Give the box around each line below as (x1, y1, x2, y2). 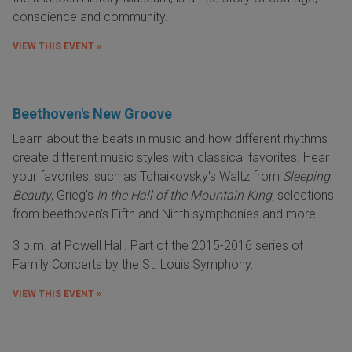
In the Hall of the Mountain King (97, 188, 272, 203)
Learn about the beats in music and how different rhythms (13, 131, 328, 147)
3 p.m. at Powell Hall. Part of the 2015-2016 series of (13, 238, 303, 254)
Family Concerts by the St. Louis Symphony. (13, 257, 257, 273)
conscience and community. (13, 9, 171, 25)
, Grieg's (51, 188, 97, 203)
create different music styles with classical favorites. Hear (13, 150, 329, 166)
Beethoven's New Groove (13, 105, 172, 123)
